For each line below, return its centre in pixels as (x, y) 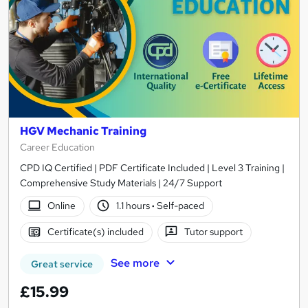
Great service (62, 264)
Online (61, 206)
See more (135, 263)
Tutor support (214, 232)
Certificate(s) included (95, 232)
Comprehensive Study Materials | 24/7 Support (121, 183)
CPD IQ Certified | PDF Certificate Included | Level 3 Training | (152, 167)
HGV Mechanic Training (83, 131)
